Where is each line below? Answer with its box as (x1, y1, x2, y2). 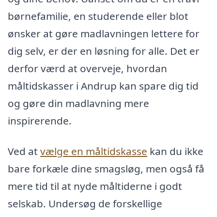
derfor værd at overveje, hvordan (8, 61, 167, 75)
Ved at (8, 144, 40, 158)
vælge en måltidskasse (40, 144, 147, 158)
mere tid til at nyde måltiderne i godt (8, 179, 182, 193)
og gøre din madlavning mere (8, 96, 149, 110)
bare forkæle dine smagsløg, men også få (8, 162, 204, 176)
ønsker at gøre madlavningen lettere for (8, 26, 200, 40)
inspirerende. (8, 113, 72, 127)
